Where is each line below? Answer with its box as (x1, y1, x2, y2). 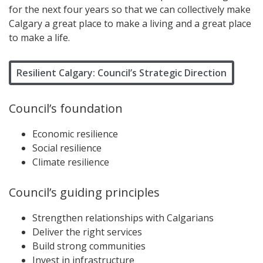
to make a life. (9, 31, 70, 44)
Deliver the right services (32, 225, 142, 238)
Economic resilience (32, 127, 118, 140)
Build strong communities (32, 239, 146, 252)
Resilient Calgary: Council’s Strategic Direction (16, 66, 227, 79)
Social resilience (32, 141, 102, 154)
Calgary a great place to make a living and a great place (9, 16, 251, 30)
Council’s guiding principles (9, 184, 160, 200)
